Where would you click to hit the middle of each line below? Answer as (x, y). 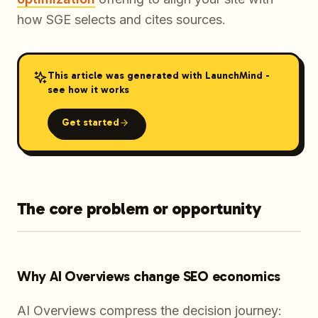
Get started (90, 122)
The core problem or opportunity (139, 209)
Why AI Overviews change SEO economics (149, 276)
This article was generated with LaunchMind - (158, 75)
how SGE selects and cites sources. (121, 20)
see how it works (88, 89)
